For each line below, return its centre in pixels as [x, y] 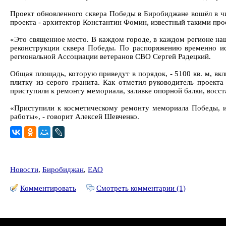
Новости [24, 169]
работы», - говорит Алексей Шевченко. [75, 117]
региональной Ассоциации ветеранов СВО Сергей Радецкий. [110, 56]
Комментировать [48, 188]
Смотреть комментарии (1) [141, 188]
